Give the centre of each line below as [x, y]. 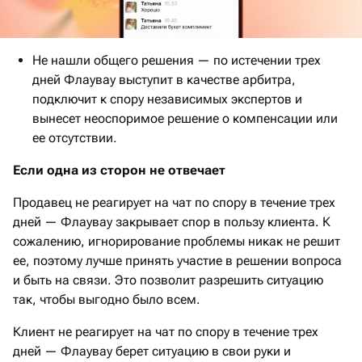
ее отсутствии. [75, 138]
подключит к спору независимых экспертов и [167, 99]
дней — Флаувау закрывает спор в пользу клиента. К [172, 222]
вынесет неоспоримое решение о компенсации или [185, 119]
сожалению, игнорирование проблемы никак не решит [177, 242]
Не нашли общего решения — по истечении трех [177, 61]
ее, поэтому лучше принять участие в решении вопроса [177, 261]
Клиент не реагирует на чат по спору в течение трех [166, 332]
